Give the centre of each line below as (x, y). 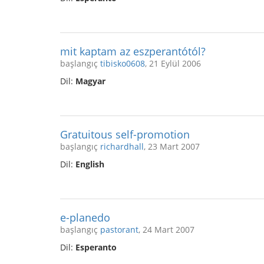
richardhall (122, 146)
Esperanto (96, 247)
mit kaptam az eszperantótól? (133, 51)
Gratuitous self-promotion (125, 134)
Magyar (90, 81)
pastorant (119, 230)
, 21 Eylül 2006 (173, 63)
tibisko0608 (123, 63)
